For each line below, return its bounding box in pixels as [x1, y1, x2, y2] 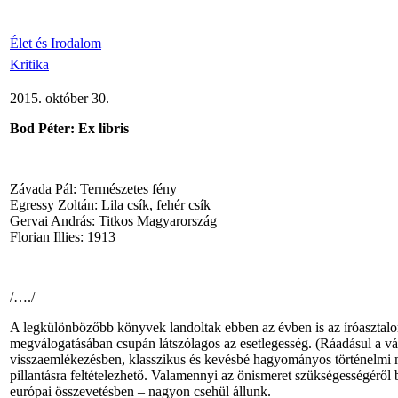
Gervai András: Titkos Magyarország [10, 213, 217, 228]
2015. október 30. [10, 91, 109, 106]
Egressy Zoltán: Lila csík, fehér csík [10, 197, 211, 212]
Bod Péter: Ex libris [10, 121, 129, 136]
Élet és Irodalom [10, 36, 101, 51]
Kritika [10, 57, 49, 72]
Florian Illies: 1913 [10, 229, 115, 244]
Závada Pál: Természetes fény [10, 181, 177, 196]
